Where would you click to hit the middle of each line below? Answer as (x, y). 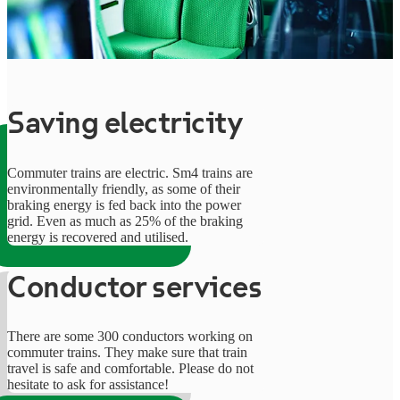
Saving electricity (125, 124)
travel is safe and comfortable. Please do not (130, 369)
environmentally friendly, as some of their (124, 189)
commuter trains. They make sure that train (127, 353)
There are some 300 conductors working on (130, 337)
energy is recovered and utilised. (98, 237)
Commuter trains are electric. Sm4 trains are (130, 173)
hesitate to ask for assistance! (88, 385)
